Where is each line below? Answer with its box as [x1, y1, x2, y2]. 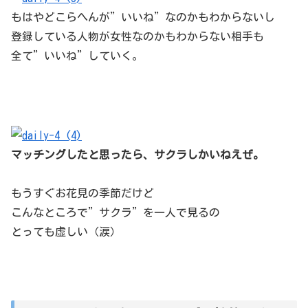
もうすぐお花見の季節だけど [11, 188, 154, 199]
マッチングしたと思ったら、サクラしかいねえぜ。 [11, 148, 264, 160]
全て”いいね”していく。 [11, 50, 143, 62]
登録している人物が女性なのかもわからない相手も [11, 31, 264, 43]
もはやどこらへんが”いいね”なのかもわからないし [11, 12, 275, 23]
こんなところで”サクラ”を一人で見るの [11, 207, 220, 219]
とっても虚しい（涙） [11, 226, 121, 238]
